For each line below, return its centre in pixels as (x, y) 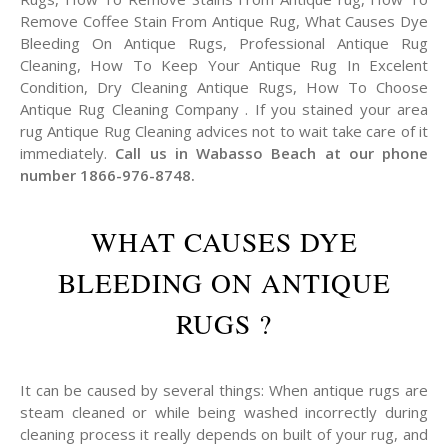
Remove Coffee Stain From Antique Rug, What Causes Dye (224, 21)
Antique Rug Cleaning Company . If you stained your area (224, 109)
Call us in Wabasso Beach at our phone (271, 153)
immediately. (68, 153)
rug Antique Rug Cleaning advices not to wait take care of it (224, 131)
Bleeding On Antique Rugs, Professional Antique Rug (224, 43)
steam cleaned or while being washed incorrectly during (224, 412)
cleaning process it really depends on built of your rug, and (224, 434)
